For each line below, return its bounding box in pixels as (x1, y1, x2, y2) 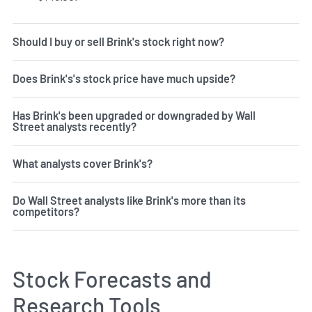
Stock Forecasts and (13, 265, 212, 292)
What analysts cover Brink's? (13, 157, 153, 171)
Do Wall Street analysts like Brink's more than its (13, 194, 246, 208)
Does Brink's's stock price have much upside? (13, 72, 235, 86)
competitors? (13, 205, 79, 219)
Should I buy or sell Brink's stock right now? (13, 35, 224, 49)
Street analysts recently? (13, 120, 136, 134)
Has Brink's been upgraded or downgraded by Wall (13, 109, 256, 123)
